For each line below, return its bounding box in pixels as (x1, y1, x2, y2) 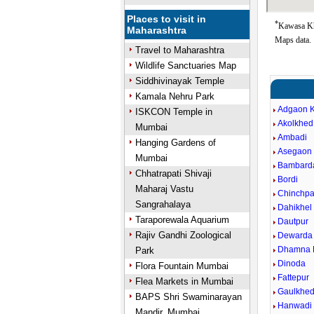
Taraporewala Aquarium (135, 214, 229, 225)
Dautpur (278, 217, 309, 226)
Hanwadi (278, 301, 313, 310)
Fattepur (278, 273, 310, 282)
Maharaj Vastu (135, 184, 193, 194)
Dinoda (278, 259, 306, 268)
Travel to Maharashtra (135, 45, 224, 55)
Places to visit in (127, 13, 207, 25)
